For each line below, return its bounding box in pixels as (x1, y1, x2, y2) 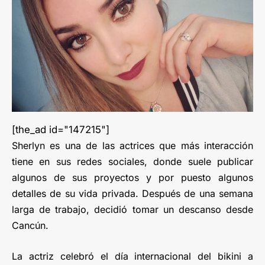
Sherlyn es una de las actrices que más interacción (12, 140, 253, 152)
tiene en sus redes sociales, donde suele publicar (12, 156, 253, 168)
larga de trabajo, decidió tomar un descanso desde (12, 203, 253, 216)
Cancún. (12, 219, 49, 232)
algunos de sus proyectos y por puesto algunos (12, 172, 253, 184)
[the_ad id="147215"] (12, 124, 109, 136)
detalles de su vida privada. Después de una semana (12, 188, 253, 200)
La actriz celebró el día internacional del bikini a (12, 250, 253, 263)
